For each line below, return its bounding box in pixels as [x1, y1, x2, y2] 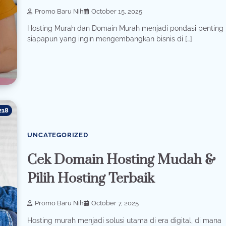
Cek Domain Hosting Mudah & [27, 151, 216, 169]
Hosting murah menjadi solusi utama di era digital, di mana [27, 216, 222, 224]
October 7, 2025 [91, 199, 139, 207]
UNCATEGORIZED [27, 131, 88, 139]
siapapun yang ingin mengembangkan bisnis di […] [27, 35, 193, 43]
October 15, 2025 [91, 7, 143, 15]
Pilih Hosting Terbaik [27, 170, 155, 188]
